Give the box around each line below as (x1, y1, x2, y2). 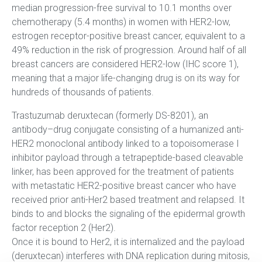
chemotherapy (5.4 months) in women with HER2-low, (12, 16, 230, 27)
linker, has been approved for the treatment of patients (12, 166, 234, 177)
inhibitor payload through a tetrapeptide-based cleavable (12, 151, 243, 163)
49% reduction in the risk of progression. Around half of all (12, 44, 246, 56)
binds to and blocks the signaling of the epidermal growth (12, 208, 245, 219)
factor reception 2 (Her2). (12, 222, 118, 233)
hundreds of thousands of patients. (12, 86, 154, 98)
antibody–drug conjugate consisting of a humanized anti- (12, 123, 244, 135)
